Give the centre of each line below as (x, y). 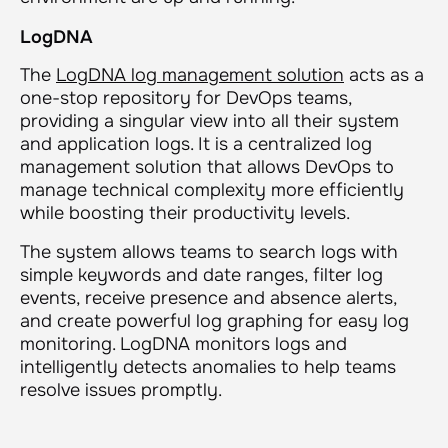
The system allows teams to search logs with (209, 251)
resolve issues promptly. (121, 389)
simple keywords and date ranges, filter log (201, 274)
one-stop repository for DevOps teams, (186, 97)
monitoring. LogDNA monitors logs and (183, 343)
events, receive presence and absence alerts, (208, 297)
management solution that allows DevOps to (207, 166)
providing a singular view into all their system (209, 120)
